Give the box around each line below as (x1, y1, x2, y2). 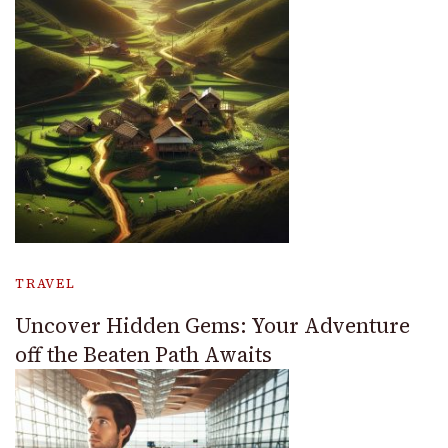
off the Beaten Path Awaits (15, 339, 272, 369)
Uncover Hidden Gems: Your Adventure (15, 310, 410, 340)
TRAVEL (15, 274, 76, 292)
